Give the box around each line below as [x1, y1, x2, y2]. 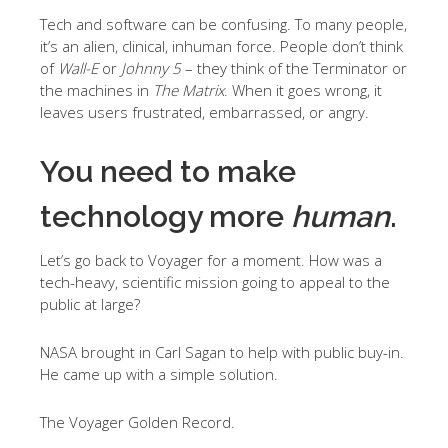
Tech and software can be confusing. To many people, [40, 14, 407, 34]
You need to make [40, 154, 296, 189]
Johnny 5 [121, 58, 181, 78]
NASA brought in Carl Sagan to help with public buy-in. [40, 342, 404, 362]
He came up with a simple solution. [40, 364, 278, 384]
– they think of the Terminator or [181, 58, 407, 78]
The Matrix [153, 80, 224, 100]
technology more [40, 199, 291, 234]
